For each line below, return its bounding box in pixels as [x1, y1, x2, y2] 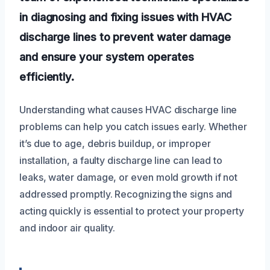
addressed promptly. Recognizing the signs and [19, 187, 233, 200]
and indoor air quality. [19, 221, 116, 234]
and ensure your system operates [19, 49, 194, 63]
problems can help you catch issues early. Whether [19, 120, 248, 133]
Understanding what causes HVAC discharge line [19, 103, 237, 116]
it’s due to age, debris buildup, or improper [19, 137, 211, 149]
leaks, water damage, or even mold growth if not [19, 171, 238, 183]
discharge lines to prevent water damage [19, 30, 231, 43]
